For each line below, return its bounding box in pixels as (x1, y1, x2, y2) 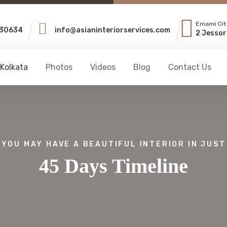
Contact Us (168, 62, 211, 72)
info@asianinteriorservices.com (55, 26, 170, 34)
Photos (46, 62, 72, 72)
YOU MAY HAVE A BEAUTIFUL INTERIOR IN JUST (1, 140, 226, 148)
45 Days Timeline (39, 155, 188, 177)
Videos (90, 62, 116, 72)
